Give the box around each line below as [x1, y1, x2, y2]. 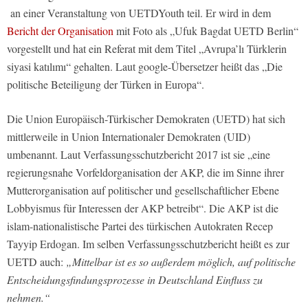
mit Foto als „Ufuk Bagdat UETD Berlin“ [113, 23, 298, 38]
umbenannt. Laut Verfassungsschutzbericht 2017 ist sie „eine [7, 147, 270, 162]
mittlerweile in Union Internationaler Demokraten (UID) [7, 129, 250, 144]
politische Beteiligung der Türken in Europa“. [7, 77, 207, 92]
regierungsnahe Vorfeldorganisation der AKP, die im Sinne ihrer [7, 165, 284, 180]
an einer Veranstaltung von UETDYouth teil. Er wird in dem [7, 5, 271, 21]
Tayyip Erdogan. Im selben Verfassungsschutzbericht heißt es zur [7, 236, 289, 252]
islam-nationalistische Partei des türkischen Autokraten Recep [7, 219, 273, 234]
